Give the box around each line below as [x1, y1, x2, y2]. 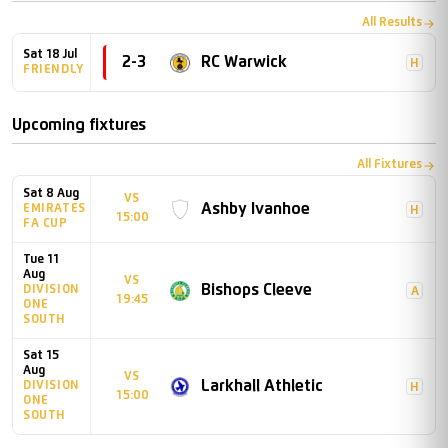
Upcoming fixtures [12, 117, 147, 134]
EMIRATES [23, 202, 86, 215]
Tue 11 [23, 254, 59, 267]
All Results [362, 17, 422, 30]
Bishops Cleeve [201, 282, 312, 299]
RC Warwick [201, 54, 287, 71]
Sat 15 [23, 350, 59, 363]
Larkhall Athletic [201, 378, 323, 395]
